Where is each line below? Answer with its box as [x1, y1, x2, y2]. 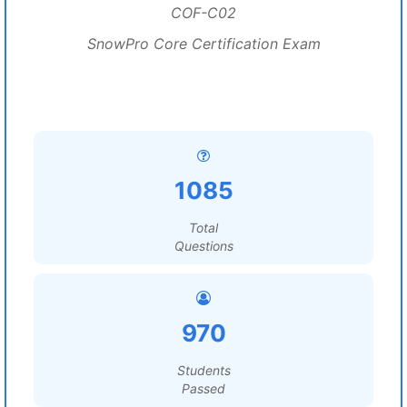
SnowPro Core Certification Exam [86, 35, 321, 53]
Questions [174, 238, 233, 253]
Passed [182, 381, 225, 396]
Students [176, 362, 231, 378]
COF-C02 [171, 4, 236, 22]
